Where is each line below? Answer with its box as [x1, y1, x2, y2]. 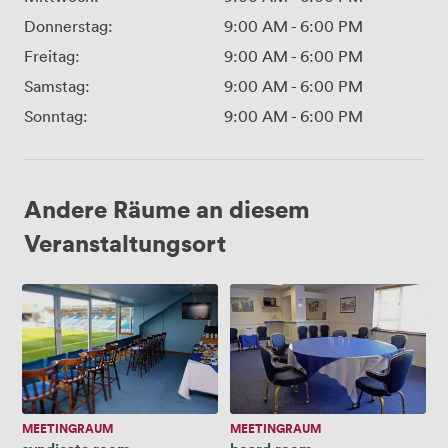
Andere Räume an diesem [24, 192, 310, 224]
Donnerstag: [24, 15, 113, 36]
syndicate [21, 282, 81, 302]
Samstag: [24, 75, 90, 96]
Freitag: [24, 45, 80, 66]
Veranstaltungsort [24, 226, 226, 258]
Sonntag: [24, 105, 88, 126]
